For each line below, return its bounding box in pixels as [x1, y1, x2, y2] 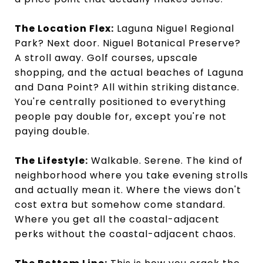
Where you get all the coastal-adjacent [15, 213, 220, 226]
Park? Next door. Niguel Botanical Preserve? [15, 36, 241, 50]
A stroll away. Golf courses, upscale [15, 51, 198, 65]
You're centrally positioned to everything [15, 95, 226, 109]
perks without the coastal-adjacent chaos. [15, 227, 236, 241]
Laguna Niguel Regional [114, 22, 234, 35]
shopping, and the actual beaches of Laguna [15, 66, 244, 79]
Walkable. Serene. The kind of [88, 154, 243, 167]
